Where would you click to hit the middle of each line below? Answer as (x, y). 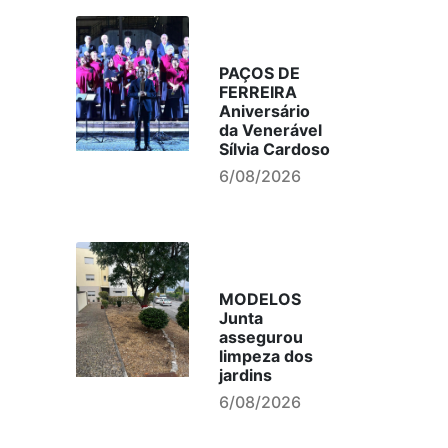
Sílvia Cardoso (274, 149)
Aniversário (264, 111)
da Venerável (270, 130)
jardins (245, 375)
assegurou (260, 337)
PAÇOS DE (259, 73)
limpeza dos (265, 356)
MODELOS (259, 299)
